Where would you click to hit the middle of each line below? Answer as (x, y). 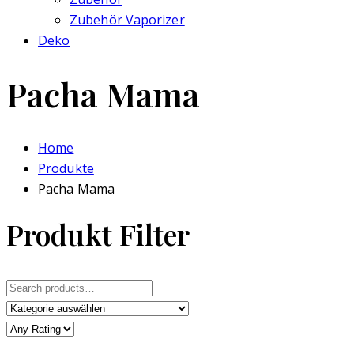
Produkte (66, 169)
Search (26, 286)
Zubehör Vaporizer (127, 20)
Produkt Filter (98, 234)
